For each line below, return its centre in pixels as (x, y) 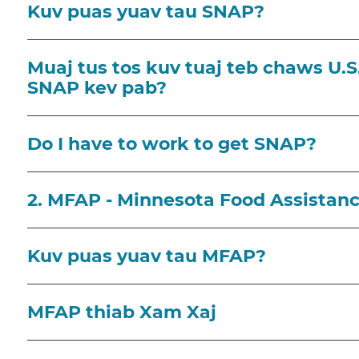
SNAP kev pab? (97, 87)
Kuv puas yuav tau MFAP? (147, 256)
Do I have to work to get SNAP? (172, 143)
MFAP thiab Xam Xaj (122, 312)
